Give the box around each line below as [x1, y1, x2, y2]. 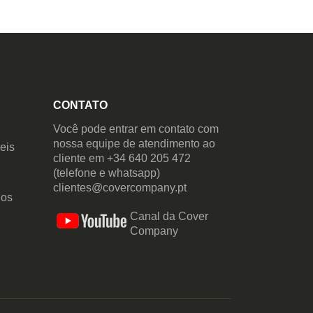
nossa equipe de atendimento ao [52, 138, 215, 150]
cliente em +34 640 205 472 [52, 152, 191, 165]
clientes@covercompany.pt [52, 182, 187, 194]
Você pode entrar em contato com [52, 123, 219, 136]
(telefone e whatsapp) [52, 167, 160, 180]
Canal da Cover [129, 210, 208, 223]
